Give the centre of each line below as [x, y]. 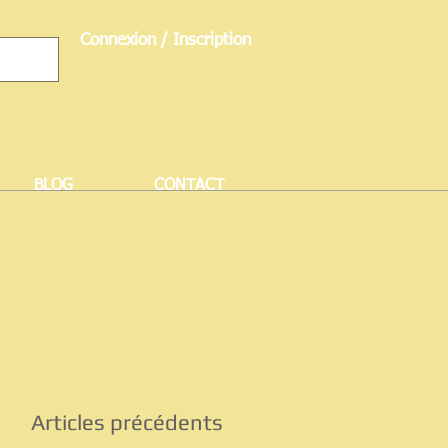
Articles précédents [126, 422]
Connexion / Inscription [165, 40]
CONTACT [188, 186]
